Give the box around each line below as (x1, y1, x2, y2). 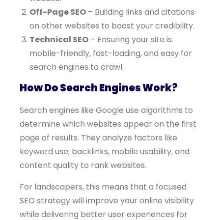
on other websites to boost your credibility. (29, 20, 194, 31)
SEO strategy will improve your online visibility (20, 195, 194, 206)
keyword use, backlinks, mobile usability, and (20, 146, 190, 157)
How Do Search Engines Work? (20, 81, 178, 95)
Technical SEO (29, 34, 88, 45)
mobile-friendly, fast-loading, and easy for (29, 48, 192, 59)
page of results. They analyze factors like (20, 132, 177, 143)
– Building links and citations (86, 6, 194, 18)
